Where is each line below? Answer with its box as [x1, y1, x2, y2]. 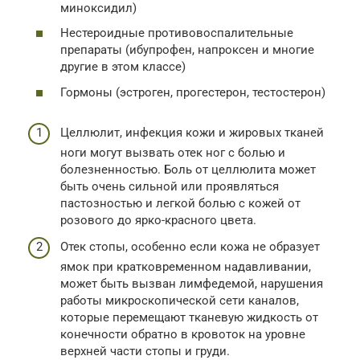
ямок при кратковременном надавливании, [60, 260, 311, 274]
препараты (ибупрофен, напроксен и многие [60, 43, 314, 57]
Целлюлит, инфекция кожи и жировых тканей [60, 125, 324, 140]
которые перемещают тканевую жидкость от [60, 310, 318, 325]
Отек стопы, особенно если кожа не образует [60, 239, 320, 254]
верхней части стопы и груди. [60, 344, 233, 358]
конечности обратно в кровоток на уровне [60, 327, 305, 342]
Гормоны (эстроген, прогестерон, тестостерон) [60, 84, 325, 100]
